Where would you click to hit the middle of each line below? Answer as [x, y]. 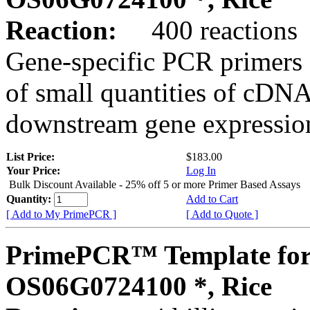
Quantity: [30, 199]
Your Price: [33, 170]
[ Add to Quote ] [222, 214]
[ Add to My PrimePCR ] [61, 214]
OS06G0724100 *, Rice [139, 286]
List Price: [32, 156]
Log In [201, 170]
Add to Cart [212, 199]
